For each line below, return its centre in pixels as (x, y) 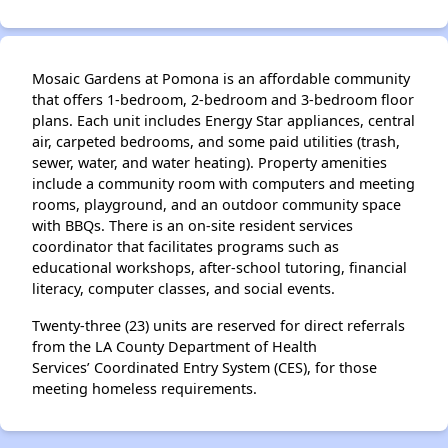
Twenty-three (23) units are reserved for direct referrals (218, 325)
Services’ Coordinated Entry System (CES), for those (204, 367)
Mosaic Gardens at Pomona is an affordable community (221, 78)
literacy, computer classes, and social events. (183, 288)
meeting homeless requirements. (146, 388)
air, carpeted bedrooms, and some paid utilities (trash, (216, 141)
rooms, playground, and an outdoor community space (216, 204)
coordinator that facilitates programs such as (185, 246)
